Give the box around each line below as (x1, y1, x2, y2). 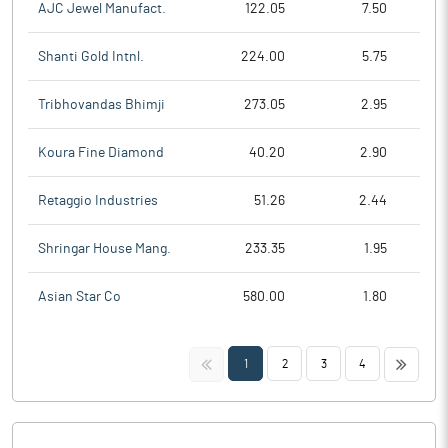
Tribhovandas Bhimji (38, 97, 165, 112)
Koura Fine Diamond (38, 145, 164, 160)
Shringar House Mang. (38, 241, 171, 256)
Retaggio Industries (38, 193, 158, 208)
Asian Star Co (38, 290, 121, 304)
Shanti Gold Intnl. (38, 49, 144, 64)
